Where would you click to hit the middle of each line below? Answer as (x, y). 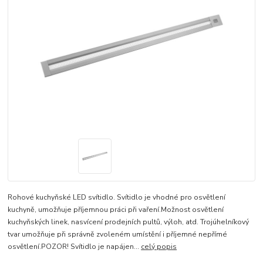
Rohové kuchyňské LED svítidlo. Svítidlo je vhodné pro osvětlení (117, 198)
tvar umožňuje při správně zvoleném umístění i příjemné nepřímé (118, 235)
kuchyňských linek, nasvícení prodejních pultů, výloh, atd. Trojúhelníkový (129, 222)
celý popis (159, 247)
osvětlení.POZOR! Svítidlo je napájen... (75, 247)
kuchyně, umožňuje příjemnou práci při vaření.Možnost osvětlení (116, 210)
